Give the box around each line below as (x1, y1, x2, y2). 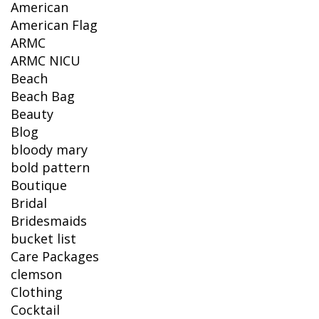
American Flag (11, 16, 98, 34)
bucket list (11, 230, 76, 248)
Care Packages (11, 248, 99, 266)
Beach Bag (11, 88, 75, 105)
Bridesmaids (11, 212, 87, 230)
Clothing (11, 283, 63, 301)
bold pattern (11, 159, 90, 177)
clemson (11, 266, 62, 283)
